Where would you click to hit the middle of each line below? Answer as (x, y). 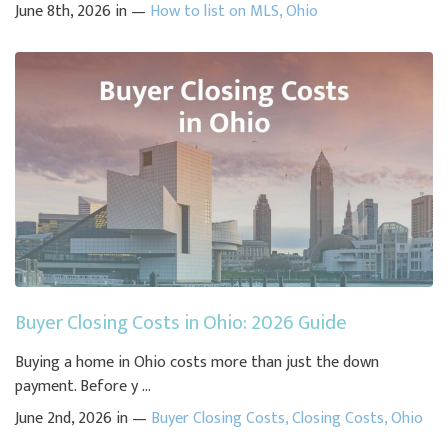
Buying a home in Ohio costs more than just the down (197, 363)
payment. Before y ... (83, 387)
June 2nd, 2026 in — (83, 419)
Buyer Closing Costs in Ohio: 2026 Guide (181, 323)
